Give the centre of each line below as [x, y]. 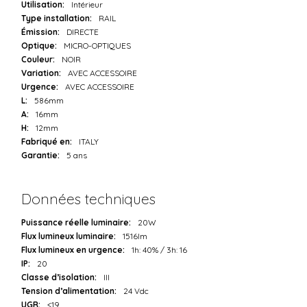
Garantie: [41, 156]
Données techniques [89, 199]
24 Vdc [136, 291]
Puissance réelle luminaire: [76, 223]
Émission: [41, 32]
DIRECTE [83, 32]
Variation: [41, 73]
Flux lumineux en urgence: [73, 250]
